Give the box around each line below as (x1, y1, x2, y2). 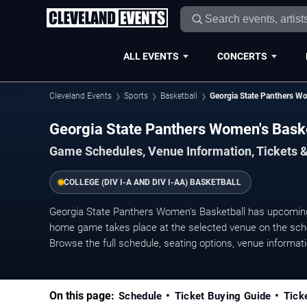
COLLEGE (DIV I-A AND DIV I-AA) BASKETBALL (64, 177, 241, 187)
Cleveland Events (49, 91, 112, 101)
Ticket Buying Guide (174, 289, 271, 302)
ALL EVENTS (123, 50, 179, 62)
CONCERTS (217, 50, 267, 62)
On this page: (49, 288, 114, 302)
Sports (124, 91, 148, 101)
